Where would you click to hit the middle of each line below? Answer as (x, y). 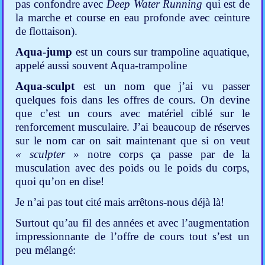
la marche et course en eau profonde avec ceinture (132, 18)
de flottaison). (47, 31)
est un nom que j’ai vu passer (162, 86)
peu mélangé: (46, 250)
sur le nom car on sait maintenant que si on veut (132, 141)
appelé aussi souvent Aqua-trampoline (101, 66)
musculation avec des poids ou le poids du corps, (132, 168)
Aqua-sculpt (45, 86)
